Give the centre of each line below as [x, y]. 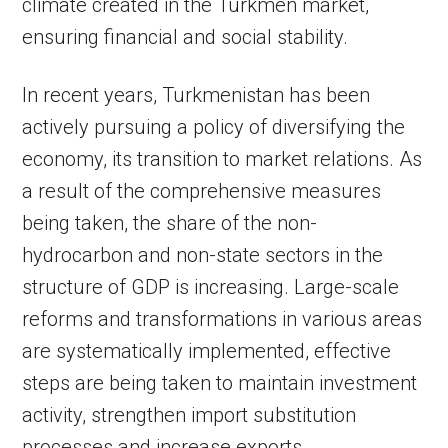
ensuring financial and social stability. [185, 37]
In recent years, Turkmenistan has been [196, 95]
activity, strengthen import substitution [189, 415]
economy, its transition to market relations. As [222, 159]
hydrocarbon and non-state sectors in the [203, 255]
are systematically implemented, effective [207, 351]
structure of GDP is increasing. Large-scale [211, 287]
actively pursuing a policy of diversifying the [214, 127]
